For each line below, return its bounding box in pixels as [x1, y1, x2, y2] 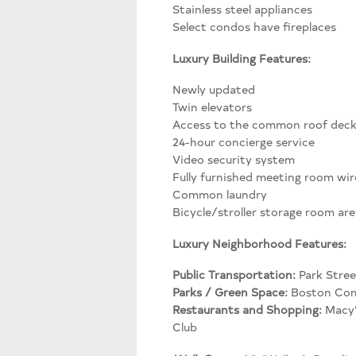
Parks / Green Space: [172, 284, 291, 300]
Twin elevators [172, 99, 252, 115]
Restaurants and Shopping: [172, 301, 325, 318]
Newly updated [172, 81, 255, 98]
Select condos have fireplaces [172, 18, 336, 35]
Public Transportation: [172, 266, 296, 283]
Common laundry [172, 186, 267, 203]
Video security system [172, 151, 295, 168]
